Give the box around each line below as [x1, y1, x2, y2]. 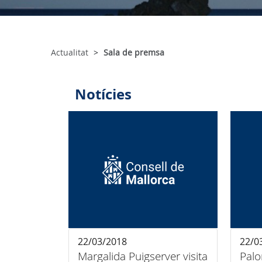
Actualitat [51, 47, 88, 58]
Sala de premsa [104, 47, 164, 58]
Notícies [75, 84, 132, 104]
